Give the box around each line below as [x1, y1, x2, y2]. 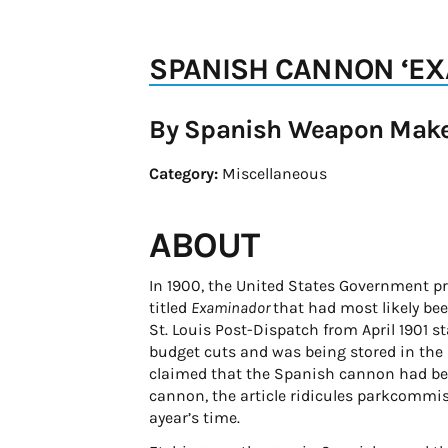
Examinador [191, 298, 274, 317]
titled [149, 298, 192, 317]
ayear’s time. [149, 408, 241, 427]
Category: [149, 164, 219, 183]
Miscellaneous [218, 164, 328, 183]
